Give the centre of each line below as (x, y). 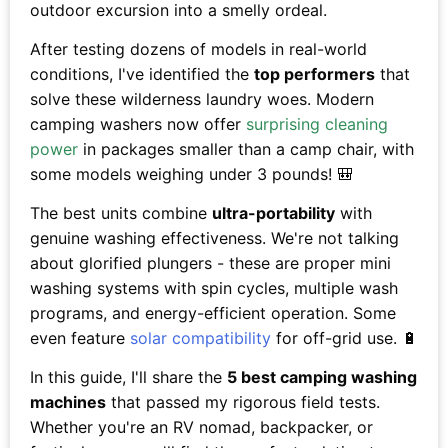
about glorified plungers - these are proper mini (210, 263)
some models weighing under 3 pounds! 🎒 (191, 174)
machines (68, 402)
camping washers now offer (138, 124)
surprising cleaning (317, 124)
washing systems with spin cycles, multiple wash (214, 288)
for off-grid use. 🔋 (344, 338)
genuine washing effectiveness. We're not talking (214, 238)
